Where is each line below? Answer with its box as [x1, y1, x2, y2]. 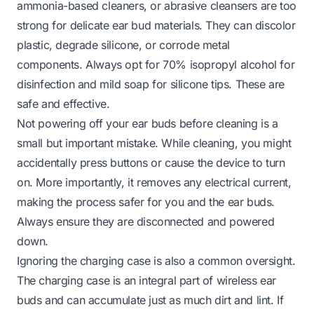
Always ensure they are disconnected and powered [17, 214, 275, 229]
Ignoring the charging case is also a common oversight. [17, 254, 296, 268]
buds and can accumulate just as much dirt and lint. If [17, 293, 284, 308]
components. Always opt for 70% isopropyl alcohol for [17, 57, 295, 72]
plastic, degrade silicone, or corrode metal [17, 38, 230, 53]
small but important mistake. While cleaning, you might [17, 136, 292, 151]
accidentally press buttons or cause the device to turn [17, 156, 285, 170]
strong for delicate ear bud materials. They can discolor [17, 18, 296, 33]
